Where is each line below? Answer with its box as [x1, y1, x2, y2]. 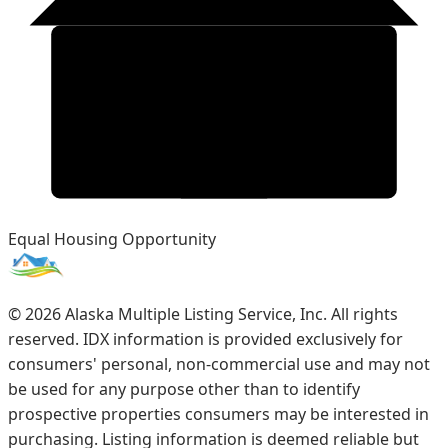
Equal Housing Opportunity [8, 228, 216, 251]
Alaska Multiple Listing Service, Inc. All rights [61, 303, 398, 326]
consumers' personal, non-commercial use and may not [8, 353, 430, 376]
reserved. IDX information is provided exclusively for [8, 328, 403, 351]
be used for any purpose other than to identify [8, 378, 360, 401]
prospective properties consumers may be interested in [8, 403, 429, 426]
